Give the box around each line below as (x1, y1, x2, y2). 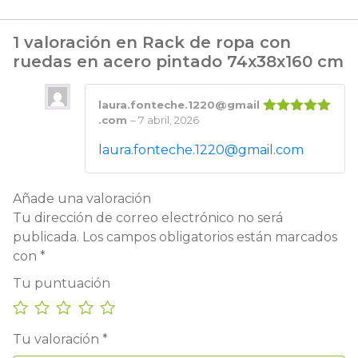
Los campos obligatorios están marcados (82, 229, 337, 245)
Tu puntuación (13, 276, 110, 292)
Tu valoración (13, 332, 102, 348)
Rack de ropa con (142, 33, 291, 53)
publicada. (13, 229, 79, 245)
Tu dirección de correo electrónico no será (13, 210, 283, 226)
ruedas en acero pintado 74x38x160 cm (13, 52, 344, 72)
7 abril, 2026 (138, 113, 199, 127)
